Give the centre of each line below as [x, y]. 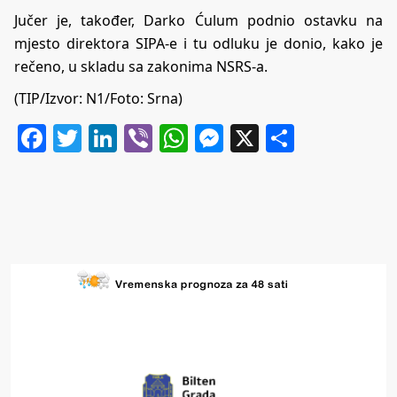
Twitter [128, 138]
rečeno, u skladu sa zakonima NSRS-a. [141, 67]
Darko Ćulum [191, 21]
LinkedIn [175, 138]
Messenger [297, 138]
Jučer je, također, [79, 21]
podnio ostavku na [311, 21]
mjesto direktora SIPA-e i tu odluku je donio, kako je [198, 44]
